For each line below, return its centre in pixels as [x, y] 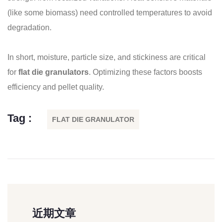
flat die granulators [54, 72]
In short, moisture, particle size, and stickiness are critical [107, 57]
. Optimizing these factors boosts [145, 72]
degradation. [29, 28]
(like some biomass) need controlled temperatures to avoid [110, 13]
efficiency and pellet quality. [56, 87]
